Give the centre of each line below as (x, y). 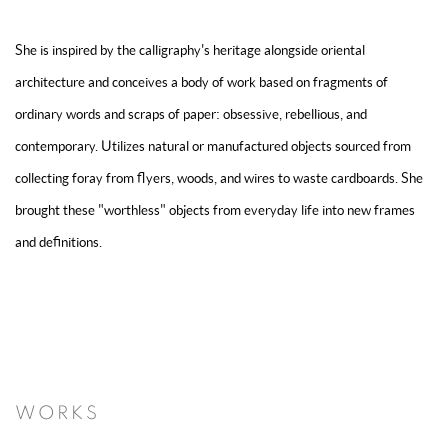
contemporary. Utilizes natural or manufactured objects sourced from (213, 146)
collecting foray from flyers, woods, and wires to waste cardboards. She (219, 178)
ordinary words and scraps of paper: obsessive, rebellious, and (191, 114)
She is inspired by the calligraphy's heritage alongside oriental (190, 50)
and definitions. (58, 242)
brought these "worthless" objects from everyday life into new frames (215, 210)
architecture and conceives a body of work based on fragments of (201, 82)
